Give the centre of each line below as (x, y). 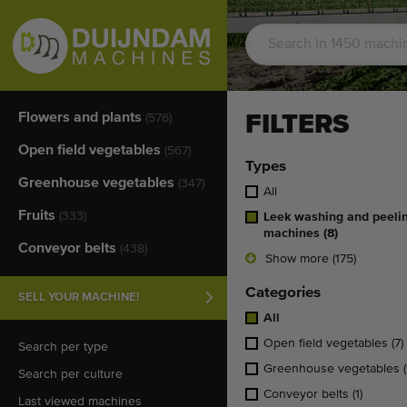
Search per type (63, 347)
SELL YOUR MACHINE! (79, 298)
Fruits (39, 216)
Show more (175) (311, 259)
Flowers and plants (82, 118)
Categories (283, 293)
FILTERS (297, 124)
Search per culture (70, 374)
